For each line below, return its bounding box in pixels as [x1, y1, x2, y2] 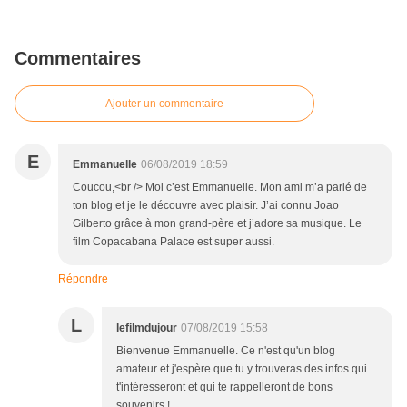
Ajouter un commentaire [105, 97, 223, 111]
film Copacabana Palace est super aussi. [73, 235, 274, 249]
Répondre [58, 273, 108, 286]
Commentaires [15, 48, 141, 69]
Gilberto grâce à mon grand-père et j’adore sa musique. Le [73, 217, 362, 231]
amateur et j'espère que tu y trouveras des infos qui [116, 362, 367, 376]
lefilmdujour [116, 322, 177, 335]
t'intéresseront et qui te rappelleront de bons [116, 381, 333, 394]
